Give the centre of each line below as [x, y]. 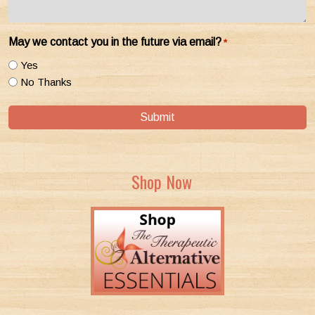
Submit [157, 117]
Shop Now [162, 181]
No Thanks [46, 82]
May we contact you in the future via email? [115, 42]
